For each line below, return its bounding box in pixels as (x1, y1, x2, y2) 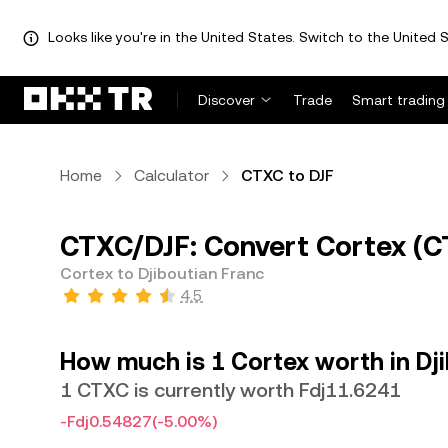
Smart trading (352, 92, 445, 108)
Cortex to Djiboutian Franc (60, 264, 264, 283)
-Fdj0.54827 (60, 412, 152, 431)
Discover (198, 92, 255, 108)
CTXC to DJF (241, 166, 334, 185)
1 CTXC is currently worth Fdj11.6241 (60, 378, 401, 402)
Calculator (134, 166, 209, 185)
